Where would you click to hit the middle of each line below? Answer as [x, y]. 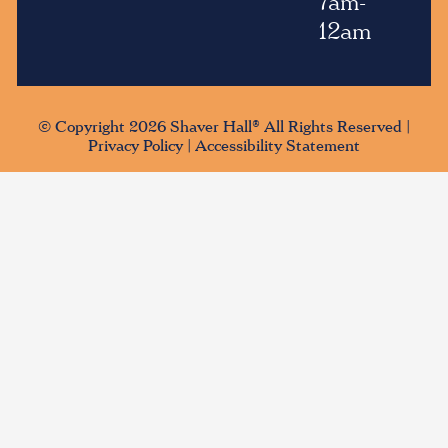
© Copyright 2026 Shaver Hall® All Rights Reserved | [224, 127]
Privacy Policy [135, 146]
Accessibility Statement [277, 146]
